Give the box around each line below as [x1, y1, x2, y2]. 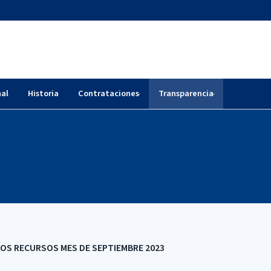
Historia [28, 87, 59, 100]
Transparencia [158, 87, 214, 100]
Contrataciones [78, 87, 139, 100]
